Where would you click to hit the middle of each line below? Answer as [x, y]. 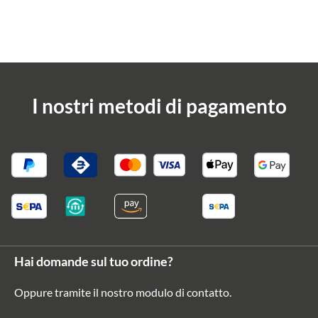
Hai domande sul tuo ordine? [94, 261]
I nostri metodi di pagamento [159, 106]
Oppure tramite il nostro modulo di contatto [122, 292]
